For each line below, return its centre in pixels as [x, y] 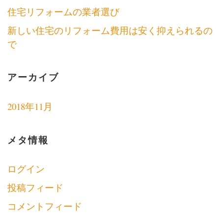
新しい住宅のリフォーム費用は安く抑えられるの [110, 30]
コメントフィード [45, 206]
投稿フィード [35, 187]
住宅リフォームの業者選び [63, 11]
